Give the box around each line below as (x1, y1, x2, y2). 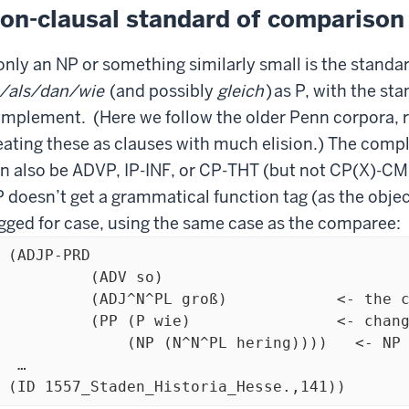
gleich (217, 79, 264, 101)
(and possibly (106, 79, 217, 101)
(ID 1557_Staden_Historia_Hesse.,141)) (8, 377, 346, 395)
